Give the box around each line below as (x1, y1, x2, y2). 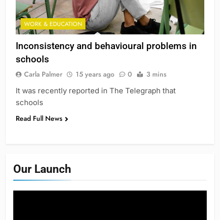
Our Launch (13, 162, 71, 176)
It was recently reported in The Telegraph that (16, 85, 176, 95)
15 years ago (76, 69, 114, 79)
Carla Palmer (24, 69, 62, 79)
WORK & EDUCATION (24, 19, 82, 28)
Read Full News (16, 113, 62, 123)
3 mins (146, 69, 166, 79)
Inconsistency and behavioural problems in (16, 40, 197, 52)
